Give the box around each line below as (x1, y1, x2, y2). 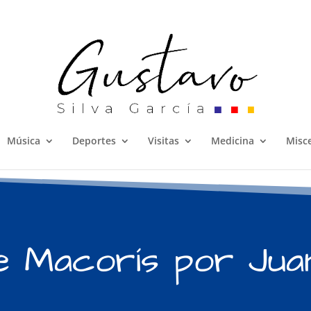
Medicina (210, 134, 254, 147)
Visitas (147, 134, 179, 147)
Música (6, 134, 40, 147)
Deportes (72, 134, 116, 147)
